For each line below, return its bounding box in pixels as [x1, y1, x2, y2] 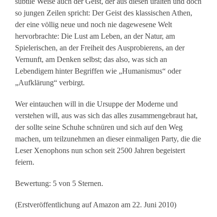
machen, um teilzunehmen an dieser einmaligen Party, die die [15, 135, 201, 143]
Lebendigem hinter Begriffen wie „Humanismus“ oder [15, 67, 182, 76]
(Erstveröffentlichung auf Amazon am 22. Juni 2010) [15, 201, 177, 209]
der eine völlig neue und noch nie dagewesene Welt [15, 20, 172, 29]
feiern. [15, 158, 35, 167]
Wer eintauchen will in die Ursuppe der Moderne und [15, 100, 178, 108]
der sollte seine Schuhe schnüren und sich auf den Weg [15, 123, 183, 132]
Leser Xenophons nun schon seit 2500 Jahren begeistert [15, 146, 186, 155]
